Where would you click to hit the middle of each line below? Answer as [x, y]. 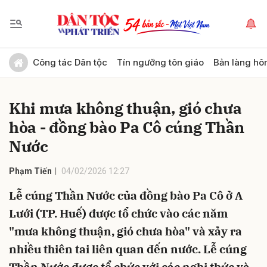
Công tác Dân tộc [70, 62]
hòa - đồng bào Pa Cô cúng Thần [127, 127]
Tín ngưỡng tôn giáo [160, 62]
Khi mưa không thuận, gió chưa [125, 108]
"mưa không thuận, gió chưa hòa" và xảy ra [125, 231]
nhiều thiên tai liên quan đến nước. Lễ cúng [128, 249]
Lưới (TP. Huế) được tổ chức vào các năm [118, 213]
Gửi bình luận [42, 57]
